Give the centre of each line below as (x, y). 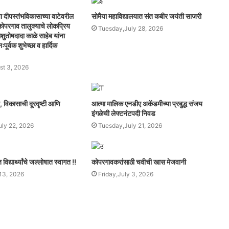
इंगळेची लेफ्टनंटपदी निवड (123, 113)
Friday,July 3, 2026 (125, 174)
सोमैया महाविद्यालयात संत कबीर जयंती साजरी (146, 16)
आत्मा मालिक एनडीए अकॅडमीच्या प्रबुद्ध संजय (147, 104)
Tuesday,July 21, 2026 (130, 126)
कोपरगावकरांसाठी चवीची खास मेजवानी (139, 162)
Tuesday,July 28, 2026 (130, 29)
